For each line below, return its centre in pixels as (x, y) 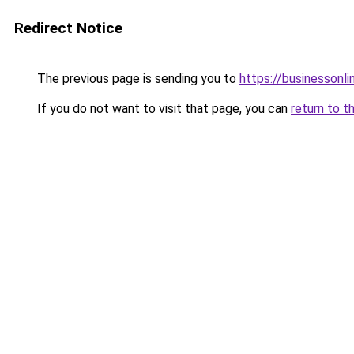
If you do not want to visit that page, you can (162, 109)
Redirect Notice (68, 28)
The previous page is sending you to (137, 79)
